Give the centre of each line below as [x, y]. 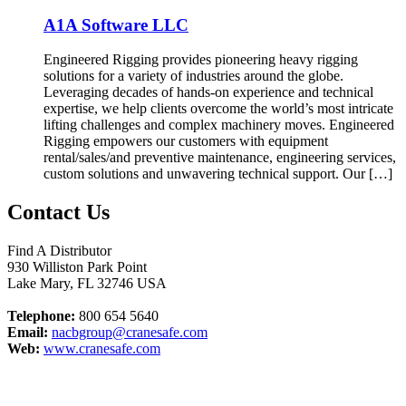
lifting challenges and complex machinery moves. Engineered [219, 125]
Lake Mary [39, 284]
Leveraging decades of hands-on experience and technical [208, 92]
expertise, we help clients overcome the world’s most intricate [218, 109]
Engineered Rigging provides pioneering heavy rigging [201, 60]
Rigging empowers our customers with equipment [186, 141]
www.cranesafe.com [102, 349]
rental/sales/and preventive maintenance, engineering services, [220, 158]
